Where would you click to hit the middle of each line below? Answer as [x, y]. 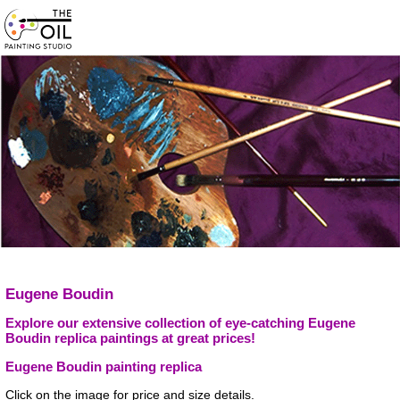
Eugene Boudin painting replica [104, 366]
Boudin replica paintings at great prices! [130, 337]
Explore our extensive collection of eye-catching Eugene [180, 322]
